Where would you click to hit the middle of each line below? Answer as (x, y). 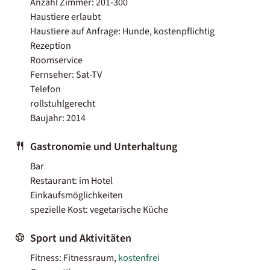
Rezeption (51, 46)
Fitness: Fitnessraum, (74, 258)
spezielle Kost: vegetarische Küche (99, 209)
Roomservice (56, 60)
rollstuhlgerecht (63, 103)
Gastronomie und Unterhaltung (104, 146)
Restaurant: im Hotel (71, 181)
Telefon (46, 89)
